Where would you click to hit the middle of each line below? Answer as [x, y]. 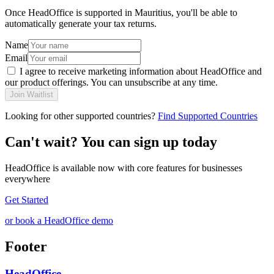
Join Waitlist [31, 95]
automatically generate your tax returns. [81, 24]
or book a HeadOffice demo [59, 221]
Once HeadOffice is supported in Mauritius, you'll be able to [121, 13]
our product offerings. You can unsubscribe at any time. [111, 83]
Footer [26, 246]
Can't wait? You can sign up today [111, 142]
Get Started [27, 200]
